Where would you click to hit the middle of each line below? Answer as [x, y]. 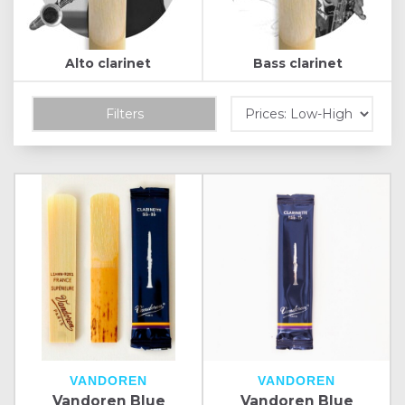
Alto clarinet [108, 63]
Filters [124, 113]
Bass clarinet [297, 63]
